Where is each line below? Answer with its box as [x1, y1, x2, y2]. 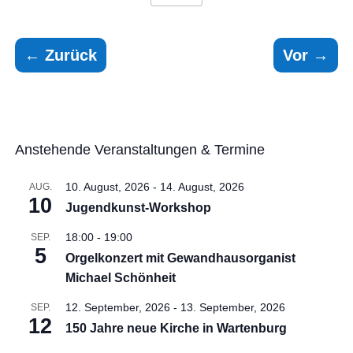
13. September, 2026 [180, 301, 286, 314]
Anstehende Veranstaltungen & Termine [15, 142, 266, 158]
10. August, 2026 [65, 180, 150, 194]
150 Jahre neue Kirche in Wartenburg [65, 321, 288, 336]
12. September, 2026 [65, 301, 171, 314]
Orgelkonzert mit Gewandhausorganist [65, 251, 296, 266]
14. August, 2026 [160, 180, 245, 194]
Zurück [45, 46, 98, 64]
